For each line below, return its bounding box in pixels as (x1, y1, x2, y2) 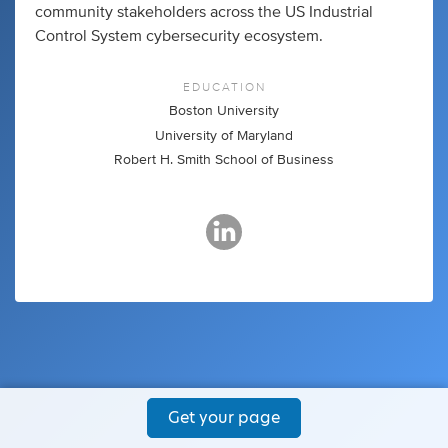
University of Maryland (155, 128, 293, 143)
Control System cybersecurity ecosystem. (35, 28, 323, 44)
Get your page (168, 406, 280, 429)
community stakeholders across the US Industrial (35, 4, 373, 20)
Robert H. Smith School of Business (114, 153, 334, 167)
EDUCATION (182, 78, 266, 95)
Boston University (169, 104, 279, 118)
